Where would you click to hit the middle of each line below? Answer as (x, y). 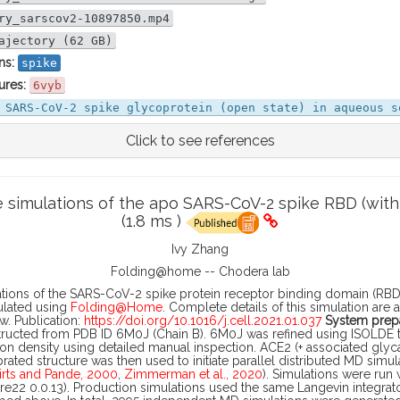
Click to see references (200, 141)
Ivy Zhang (200, 249)
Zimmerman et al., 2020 (193, 374)
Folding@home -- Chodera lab (200, 271)
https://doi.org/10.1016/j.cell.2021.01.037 (203, 321)
